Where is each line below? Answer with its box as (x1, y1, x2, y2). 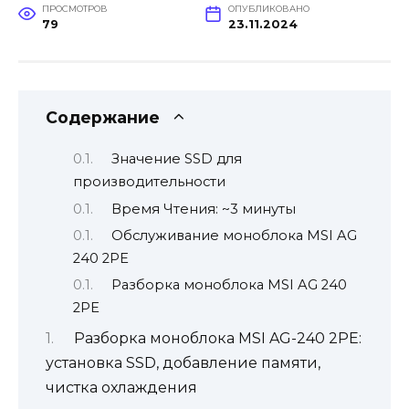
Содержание (46, 107, 160, 127)
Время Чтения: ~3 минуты (110, 200, 296, 217)
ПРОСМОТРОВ (41, 3, 108, 14)
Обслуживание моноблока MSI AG (110, 227, 357, 245)
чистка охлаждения (46, 378, 197, 396)
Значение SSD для (110, 151, 242, 168)
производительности (73, 173, 225, 191)
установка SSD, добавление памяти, (46, 353, 320, 372)
